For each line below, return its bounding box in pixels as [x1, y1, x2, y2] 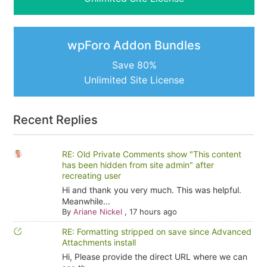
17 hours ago [129, 206, 177, 216]
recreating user [61, 170, 121, 181]
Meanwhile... [61, 195, 110, 206]
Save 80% [111, 58, 157, 71]
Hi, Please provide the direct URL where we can [61, 251, 247, 262]
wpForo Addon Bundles [67, 38, 201, 52]
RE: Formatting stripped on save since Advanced [61, 226, 252, 237]
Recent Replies [13, 112, 98, 127]
